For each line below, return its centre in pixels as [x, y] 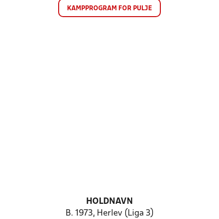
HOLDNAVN [109, 202]
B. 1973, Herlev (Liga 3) [109, 213]
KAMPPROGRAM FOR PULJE [109, 9]
